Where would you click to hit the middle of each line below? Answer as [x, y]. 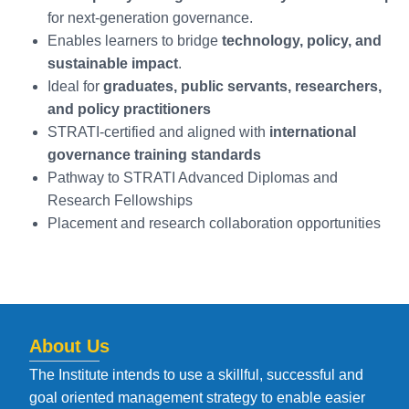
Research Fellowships [120, 200]
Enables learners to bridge [135, 40]
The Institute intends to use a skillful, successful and [196, 374]
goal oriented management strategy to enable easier [197, 397]
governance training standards [154, 154]
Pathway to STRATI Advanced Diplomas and [193, 177]
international [313, 131]
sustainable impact [113, 63]
